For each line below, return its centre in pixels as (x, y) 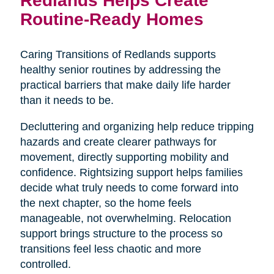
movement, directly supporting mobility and (124, 157)
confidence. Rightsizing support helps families (131, 172)
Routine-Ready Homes (112, 19)
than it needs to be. (67, 100)
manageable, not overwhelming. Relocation (125, 218)
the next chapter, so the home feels (106, 203)
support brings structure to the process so (121, 233)
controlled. (45, 264)
